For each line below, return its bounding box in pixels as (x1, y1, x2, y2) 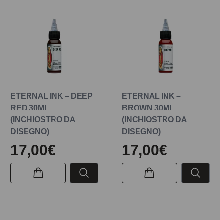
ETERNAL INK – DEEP (10, 91, 93, 101)
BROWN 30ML (121, 103, 174, 113)
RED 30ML (10, 103, 50, 113)
